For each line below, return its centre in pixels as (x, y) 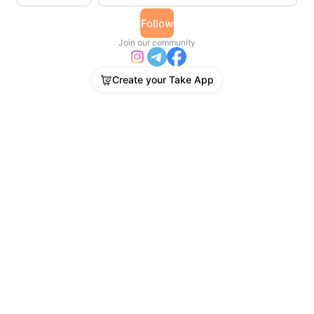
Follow (157, 23)
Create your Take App (163, 80)
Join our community (157, 42)
